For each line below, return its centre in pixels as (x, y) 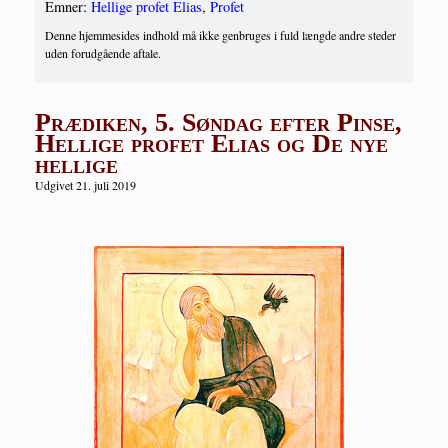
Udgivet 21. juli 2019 (85, 185)
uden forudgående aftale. (103, 53)
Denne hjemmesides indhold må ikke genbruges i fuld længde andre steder (220, 35)
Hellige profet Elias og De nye (211, 144)
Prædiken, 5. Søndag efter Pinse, (218, 123)
